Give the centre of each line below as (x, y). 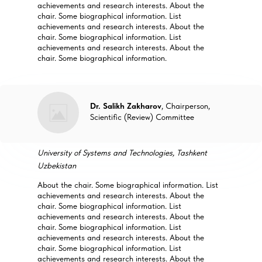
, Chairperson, (186, 106)
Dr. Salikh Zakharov (126, 106)
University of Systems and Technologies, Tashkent (122, 153)
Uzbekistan (57, 166)
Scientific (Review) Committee (142, 117)
